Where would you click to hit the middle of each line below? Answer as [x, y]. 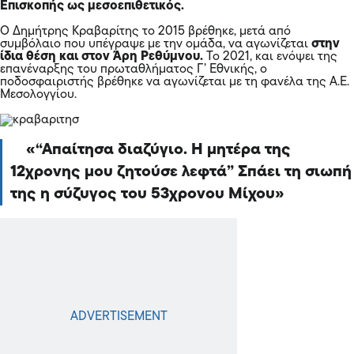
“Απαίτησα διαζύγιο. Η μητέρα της [163, 151]
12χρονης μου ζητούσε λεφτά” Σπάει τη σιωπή [181, 173]
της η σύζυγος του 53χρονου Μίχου [143, 195]
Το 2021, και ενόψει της [270, 56]
